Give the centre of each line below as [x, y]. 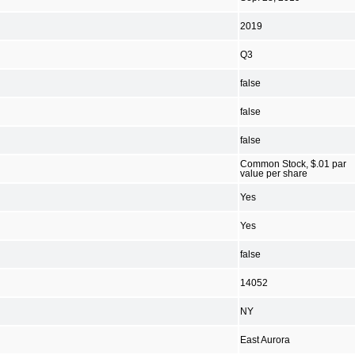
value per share [274, 173]
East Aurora [265, 340]
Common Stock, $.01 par [293, 164]
